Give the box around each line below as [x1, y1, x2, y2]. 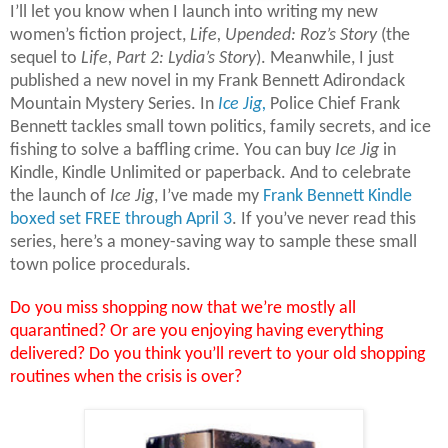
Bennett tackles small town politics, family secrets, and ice [10, 117, 431, 137]
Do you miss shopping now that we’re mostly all [10, 298, 356, 318]
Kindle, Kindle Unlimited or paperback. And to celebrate [10, 163, 411, 183]
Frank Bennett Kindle [263, 186, 412, 206]
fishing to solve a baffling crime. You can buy [10, 140, 335, 160]
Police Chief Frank [266, 94, 400, 114]
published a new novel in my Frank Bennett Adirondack [10, 71, 405, 91]
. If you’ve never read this [232, 209, 416, 229]
